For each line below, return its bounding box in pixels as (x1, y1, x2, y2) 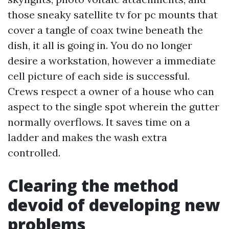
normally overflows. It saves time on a (8, 116, 190, 128)
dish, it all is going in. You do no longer (8, 39, 192, 52)
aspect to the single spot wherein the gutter (8, 100, 219, 113)
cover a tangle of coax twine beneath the (8, 24, 203, 36)
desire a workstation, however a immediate (8, 54, 216, 67)
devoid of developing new (8, 194, 220, 216)
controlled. (8, 146, 60, 159)
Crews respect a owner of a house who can (8, 85, 214, 98)
